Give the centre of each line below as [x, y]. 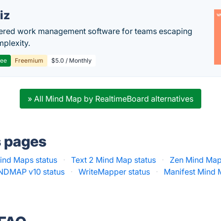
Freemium [29, 60]
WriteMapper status [114, 172]
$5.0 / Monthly [72, 60]
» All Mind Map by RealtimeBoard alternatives [110, 99]
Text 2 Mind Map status [114, 160]
